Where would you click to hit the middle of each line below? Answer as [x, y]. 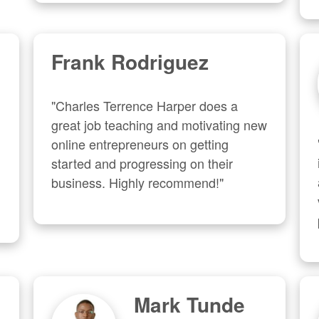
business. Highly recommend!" [138, 182]
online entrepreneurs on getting [140, 143]
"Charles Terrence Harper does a [145, 105]
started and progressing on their [142, 163]
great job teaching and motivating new [159, 124]
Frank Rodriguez [130, 61]
